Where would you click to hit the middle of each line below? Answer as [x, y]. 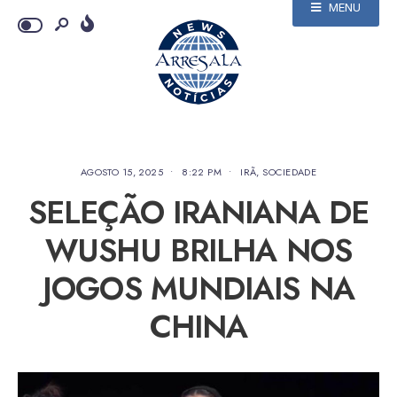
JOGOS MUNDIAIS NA [198, 288]
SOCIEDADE [290, 172]
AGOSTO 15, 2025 [122, 172]
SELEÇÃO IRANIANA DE [198, 212]
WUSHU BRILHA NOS [198, 250]
